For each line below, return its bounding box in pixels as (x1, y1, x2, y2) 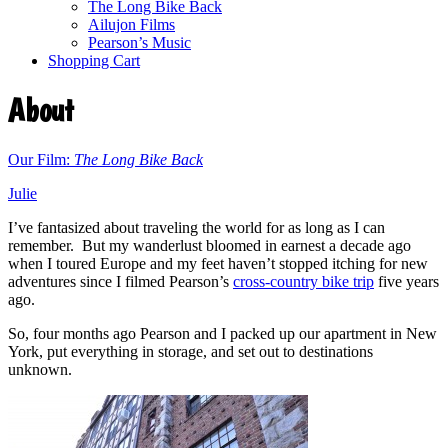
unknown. (8, 360, 72, 378)
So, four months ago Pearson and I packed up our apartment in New (8, 324, 437, 342)
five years (374, 272, 439, 290)
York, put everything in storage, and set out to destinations (8, 342, 373, 360)
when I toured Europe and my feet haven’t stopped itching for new (8, 254, 428, 272)
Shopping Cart (48, 52, 140, 69)
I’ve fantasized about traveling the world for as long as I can (8, 218, 385, 236)
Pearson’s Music (88, 34, 191, 51)
